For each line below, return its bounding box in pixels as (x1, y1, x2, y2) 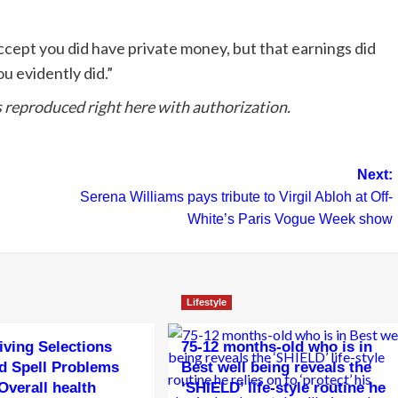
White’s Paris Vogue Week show (187, 211, 393, 227)
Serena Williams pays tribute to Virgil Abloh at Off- (79, 189, 393, 205)
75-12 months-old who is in (180, 338, 372, 356)
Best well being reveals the (180, 359, 371, 377)
